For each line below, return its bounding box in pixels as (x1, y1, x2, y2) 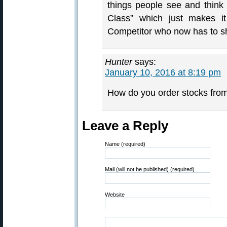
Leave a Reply (82, 119, 168, 133)
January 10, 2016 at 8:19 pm (105, 67, 221, 78)
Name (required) (105, 141, 145, 147)
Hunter (105, 57, 132, 67)
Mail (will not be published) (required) (105, 166, 195, 172)
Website (105, 192, 125, 198)
